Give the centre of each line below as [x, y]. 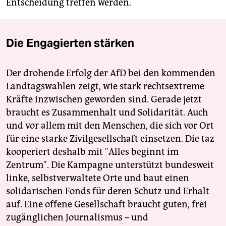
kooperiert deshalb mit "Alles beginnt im [92, 152]
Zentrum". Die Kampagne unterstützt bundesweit [110, 165]
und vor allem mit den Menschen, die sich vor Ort [110, 126]
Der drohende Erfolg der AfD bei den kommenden [111, 73]
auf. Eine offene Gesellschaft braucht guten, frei [106, 205]
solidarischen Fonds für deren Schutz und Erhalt [108, 191]
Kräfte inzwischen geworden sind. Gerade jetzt [104, 100]
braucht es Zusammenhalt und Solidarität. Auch [107, 113]
